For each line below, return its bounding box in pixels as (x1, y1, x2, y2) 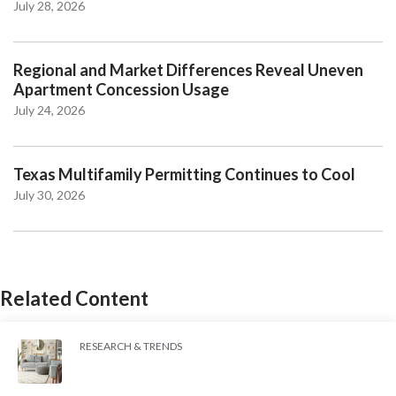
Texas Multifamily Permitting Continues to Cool (13, 164, 355, 184)
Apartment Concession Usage (13, 79, 229, 99)
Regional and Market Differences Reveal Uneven (13, 59, 363, 80)
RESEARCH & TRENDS (80, 339, 182, 353)
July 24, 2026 (13, 102, 85, 118)
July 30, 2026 (13, 187, 85, 202)
